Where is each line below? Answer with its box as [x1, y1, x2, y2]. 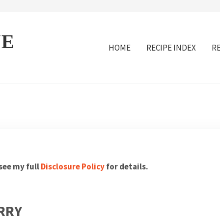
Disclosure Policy [40, 161, 105, 172]
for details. [104, 161, 148, 172]
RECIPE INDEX [146, 42, 196, 54]
